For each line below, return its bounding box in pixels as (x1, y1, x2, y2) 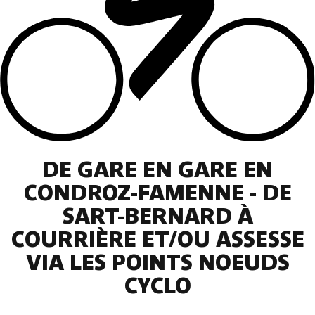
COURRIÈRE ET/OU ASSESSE (11, 226, 304, 252)
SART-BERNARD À (62, 203, 253, 229)
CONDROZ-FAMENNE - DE (23, 180, 292, 205)
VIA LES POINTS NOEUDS (25, 250, 290, 275)
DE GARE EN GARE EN (42, 157, 273, 182)
